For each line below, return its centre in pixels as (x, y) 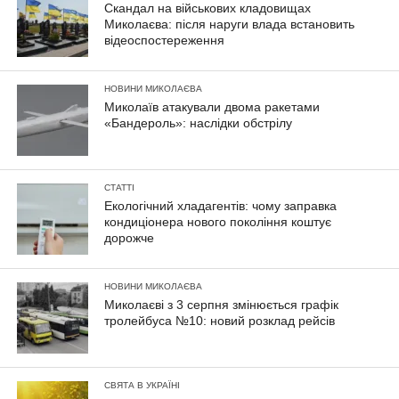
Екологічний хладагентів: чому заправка (221, 206)
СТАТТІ (120, 188)
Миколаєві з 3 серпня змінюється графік (222, 305)
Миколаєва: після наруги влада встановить (230, 24)
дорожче (130, 238)
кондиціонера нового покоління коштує (218, 222)
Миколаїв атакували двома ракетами (212, 107)
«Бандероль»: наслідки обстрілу (199, 123)
